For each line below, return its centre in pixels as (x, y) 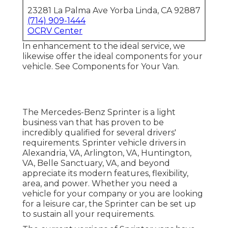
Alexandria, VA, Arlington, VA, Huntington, (107, 153)
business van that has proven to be (93, 123)
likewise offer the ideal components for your (112, 56)
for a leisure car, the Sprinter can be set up (109, 204)
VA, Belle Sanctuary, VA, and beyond (96, 163)
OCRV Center (55, 31)
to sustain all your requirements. (89, 214)
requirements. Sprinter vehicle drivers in (104, 143)
